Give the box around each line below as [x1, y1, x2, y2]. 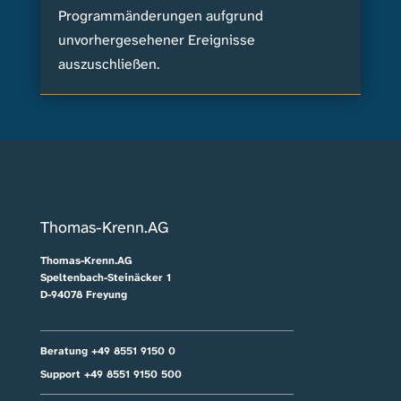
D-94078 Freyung [39, 287, 127, 303]
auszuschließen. [57, 55, 159, 74]
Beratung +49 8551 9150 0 [39, 344, 175, 359]
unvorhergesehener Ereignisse [57, 30, 255, 50]
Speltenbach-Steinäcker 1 [39, 270, 171, 286]
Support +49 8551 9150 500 [39, 367, 182, 382]
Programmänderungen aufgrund [57, 6, 263, 26]
